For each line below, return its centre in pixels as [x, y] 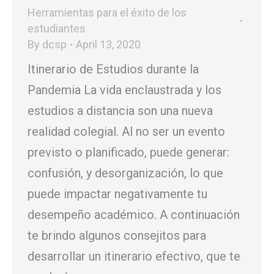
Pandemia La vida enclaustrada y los [124, 90]
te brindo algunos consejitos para [117, 235]
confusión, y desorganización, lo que [125, 173]
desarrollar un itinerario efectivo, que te [134, 256]
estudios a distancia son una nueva [120, 110]
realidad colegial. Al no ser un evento [126, 131]
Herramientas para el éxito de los [107, 12]
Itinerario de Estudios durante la [113, 69]
